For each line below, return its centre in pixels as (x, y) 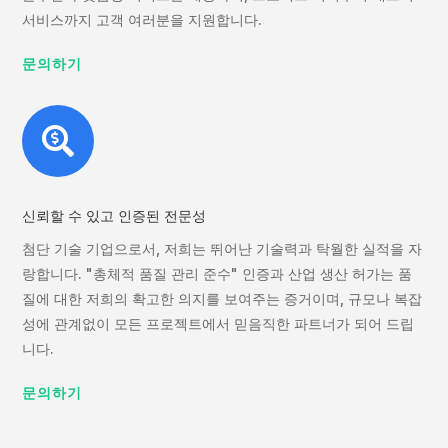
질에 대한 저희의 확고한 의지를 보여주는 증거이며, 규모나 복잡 (222, 298)
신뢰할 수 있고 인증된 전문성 (114, 215)
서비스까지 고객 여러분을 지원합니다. (142, 19)
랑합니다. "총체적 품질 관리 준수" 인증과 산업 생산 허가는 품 (217, 273)
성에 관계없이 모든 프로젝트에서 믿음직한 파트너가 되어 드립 (218, 323)
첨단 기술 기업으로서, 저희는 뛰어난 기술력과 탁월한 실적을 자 (222, 248)
